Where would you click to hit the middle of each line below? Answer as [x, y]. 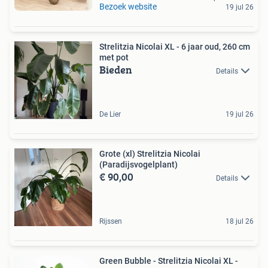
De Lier [110, 114]
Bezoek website [128, 7]
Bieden [116, 70]
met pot [114, 57]
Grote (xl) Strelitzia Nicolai [150, 154]
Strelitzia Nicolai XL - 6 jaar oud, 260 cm [175, 47]
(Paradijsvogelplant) [138, 165]
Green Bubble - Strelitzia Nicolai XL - [169, 261]
